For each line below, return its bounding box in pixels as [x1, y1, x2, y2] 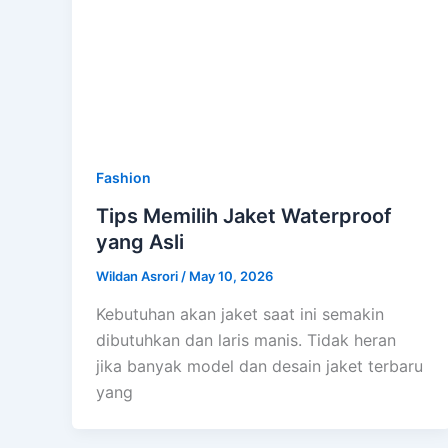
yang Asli [96, 230, 184, 255]
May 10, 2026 [189, 268, 273, 285]
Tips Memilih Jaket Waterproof [96, 204, 392, 229]
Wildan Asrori [96, 268, 181, 285]
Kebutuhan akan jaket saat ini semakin [96, 303, 384, 324]
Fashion [96, 169, 151, 187]
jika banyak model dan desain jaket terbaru [96, 355, 423, 376]
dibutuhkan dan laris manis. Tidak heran [96, 329, 396, 350]
